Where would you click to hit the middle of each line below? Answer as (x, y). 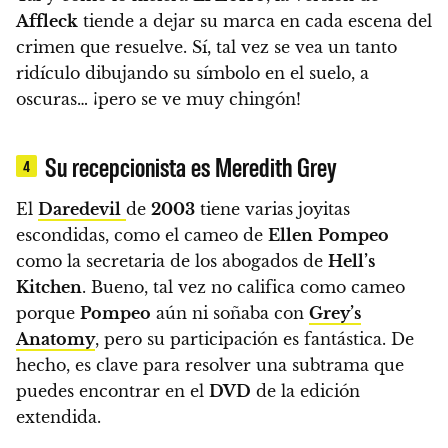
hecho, (45, 365)
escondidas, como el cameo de (142, 235)
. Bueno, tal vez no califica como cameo (243, 287)
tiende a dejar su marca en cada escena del (255, 21)
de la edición (305, 391)
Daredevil (79, 209)
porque (48, 313)
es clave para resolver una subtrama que (239, 365)
